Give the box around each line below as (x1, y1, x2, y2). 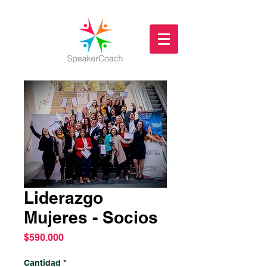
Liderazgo (24, 188, 103, 207)
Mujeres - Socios (24, 207, 158, 227)
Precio (63, 231, 92, 243)
